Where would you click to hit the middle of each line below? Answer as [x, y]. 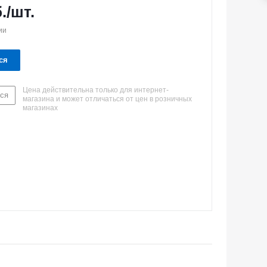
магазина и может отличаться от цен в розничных [107, 99]
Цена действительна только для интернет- [96, 90]
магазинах [40, 108]
